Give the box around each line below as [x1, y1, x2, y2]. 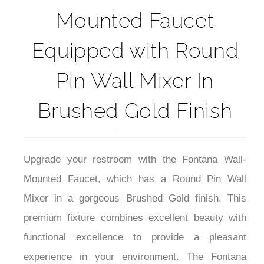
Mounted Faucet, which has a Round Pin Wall [24, 240, 246, 252]
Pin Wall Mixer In [55, 135, 214, 160]
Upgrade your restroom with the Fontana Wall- [24, 220, 246, 232]
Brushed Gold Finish [37, 165, 233, 190]
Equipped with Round [31, 105, 239, 130]
